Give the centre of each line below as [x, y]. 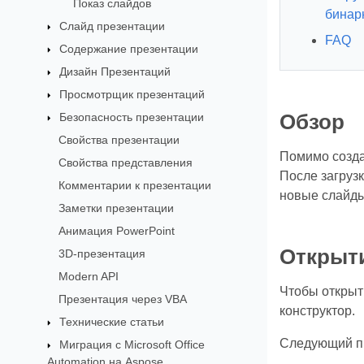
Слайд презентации [113, 26]
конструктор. [317, 311]
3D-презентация [102, 253]
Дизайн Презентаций [115, 71]
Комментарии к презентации [135, 185]
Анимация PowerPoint [117, 230]
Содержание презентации [129, 48]
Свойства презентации [119, 139]
